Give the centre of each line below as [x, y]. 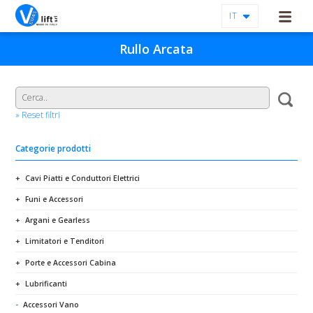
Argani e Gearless [58, 220]
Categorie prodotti [53, 148]
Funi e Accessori [54, 199]
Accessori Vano [51, 305]
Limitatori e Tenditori [65, 241]
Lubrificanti [46, 283]
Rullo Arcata [156, 49]
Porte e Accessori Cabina [71, 262]
